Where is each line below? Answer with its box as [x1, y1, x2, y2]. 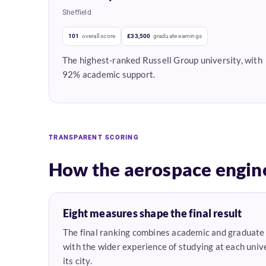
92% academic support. [62, 69, 156, 80]
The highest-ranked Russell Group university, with [62, 55, 262, 66]
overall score [81, 33, 116, 40]
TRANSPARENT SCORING [49, 134, 139, 142]
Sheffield [62, 8, 91, 17]
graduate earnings [153, 33, 202, 40]
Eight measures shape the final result [63, 207, 242, 220]
